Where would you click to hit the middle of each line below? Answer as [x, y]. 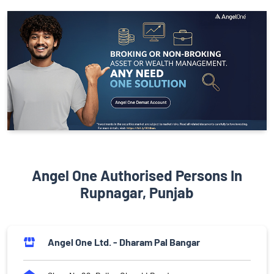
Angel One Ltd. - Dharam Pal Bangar [124, 242]
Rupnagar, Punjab [137, 193]
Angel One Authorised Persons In [137, 176]
